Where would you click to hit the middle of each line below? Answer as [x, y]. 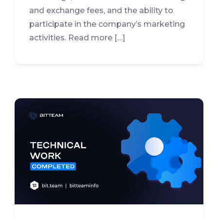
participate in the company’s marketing [107, 24]
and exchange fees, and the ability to [101, 10]
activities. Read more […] [77, 37]
